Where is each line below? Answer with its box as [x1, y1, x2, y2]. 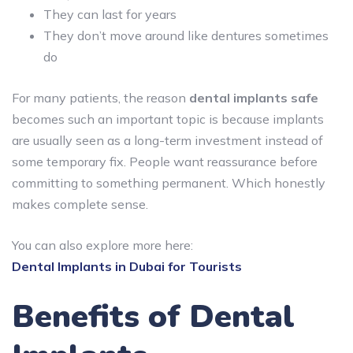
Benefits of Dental [12, 295, 295, 338]
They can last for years [43, 6, 176, 22]
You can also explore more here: [12, 236, 193, 253]
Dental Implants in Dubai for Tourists [12, 258, 242, 274]
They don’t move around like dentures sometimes [43, 27, 329, 43]
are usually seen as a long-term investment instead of [12, 132, 323, 148]
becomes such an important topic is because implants [12, 110, 324, 127]
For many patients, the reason [12, 89, 189, 106]
